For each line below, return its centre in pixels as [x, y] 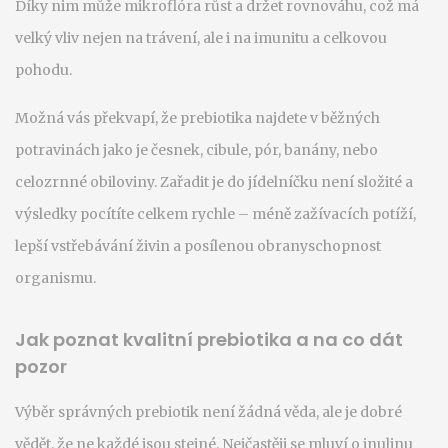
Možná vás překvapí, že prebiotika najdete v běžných [197, 118]
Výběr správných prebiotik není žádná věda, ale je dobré [208, 412]
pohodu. [43, 70]
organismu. [55, 278]
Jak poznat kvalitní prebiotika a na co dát [209, 339]
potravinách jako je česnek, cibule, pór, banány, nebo [196, 150]
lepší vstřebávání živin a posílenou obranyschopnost [198, 246]
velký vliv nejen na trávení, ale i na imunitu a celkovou [201, 38]
